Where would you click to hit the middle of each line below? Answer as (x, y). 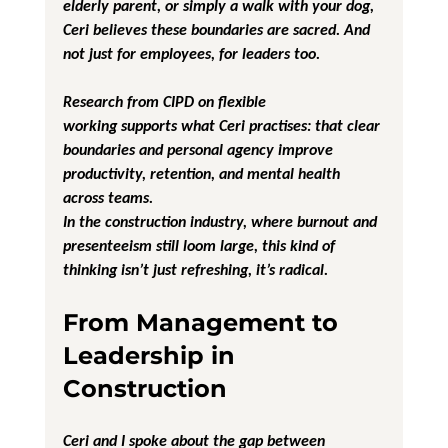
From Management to (203, 322)
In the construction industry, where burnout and (221, 221)
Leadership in (152, 355)
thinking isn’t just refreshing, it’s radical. (195, 269)
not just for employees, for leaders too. (191, 53)
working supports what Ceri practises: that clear (223, 125)
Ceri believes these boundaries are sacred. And (218, 29)
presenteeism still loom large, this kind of (200, 245)
